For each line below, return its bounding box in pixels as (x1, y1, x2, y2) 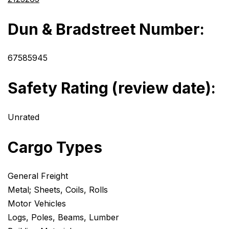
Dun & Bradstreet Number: (8, 19, 204, 38)
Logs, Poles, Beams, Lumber (8, 212, 119, 223)
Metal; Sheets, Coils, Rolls (8, 185, 108, 195)
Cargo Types (8, 138, 102, 156)
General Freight (8, 171, 68, 181)
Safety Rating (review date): (8, 79, 216, 98)
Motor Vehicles (8, 198, 66, 209)
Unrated (8, 111, 39, 122)
